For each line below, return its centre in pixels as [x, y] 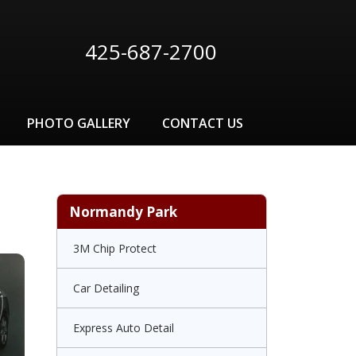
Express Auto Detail [124, 328]
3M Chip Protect [115, 248]
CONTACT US [203, 123]
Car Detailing [106, 288]
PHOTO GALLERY [79, 123]
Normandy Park [123, 212]
